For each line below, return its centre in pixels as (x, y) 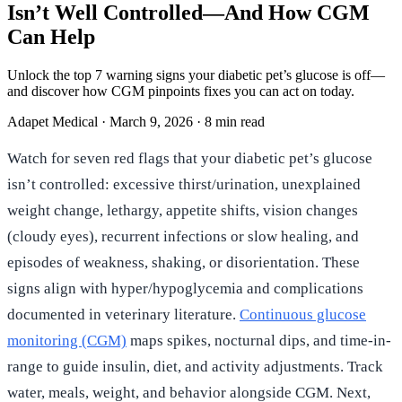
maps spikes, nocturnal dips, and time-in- (259, 340)
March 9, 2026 (151, 121)
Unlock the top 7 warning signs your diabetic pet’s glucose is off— (196, 74)
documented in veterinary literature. (123, 314)
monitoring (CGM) (67, 340)
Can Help (51, 36)
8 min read (235, 121)
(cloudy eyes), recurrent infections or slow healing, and (183, 236)
